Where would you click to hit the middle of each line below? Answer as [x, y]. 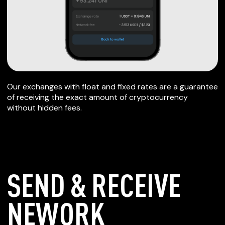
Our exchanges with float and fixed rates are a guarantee [113, 87]
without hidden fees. [44, 108]
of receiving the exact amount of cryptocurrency [97, 97]
